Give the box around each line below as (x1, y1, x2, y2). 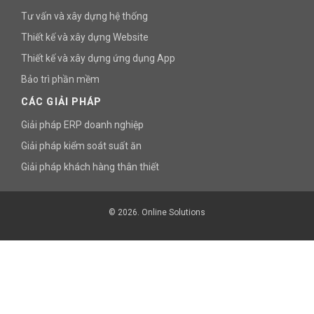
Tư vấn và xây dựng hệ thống (21, 11, 148, 22)
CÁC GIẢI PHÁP (21, 96, 102, 108)
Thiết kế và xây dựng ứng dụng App (21, 53, 175, 64)
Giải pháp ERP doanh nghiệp (21, 119, 144, 131)
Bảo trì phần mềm (21, 74, 100, 86)
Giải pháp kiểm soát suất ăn (21, 140, 142, 152)
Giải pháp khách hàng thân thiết (21, 161, 159, 173)
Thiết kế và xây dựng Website (21, 32, 149, 43)
